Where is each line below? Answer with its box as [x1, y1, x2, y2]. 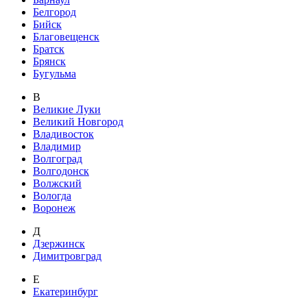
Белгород [33, 6, 76, 19]
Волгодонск [33, 165, 89, 177]
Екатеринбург [33, 286, 98, 298]
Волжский [33, 177, 82, 190]
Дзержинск [33, 238, 85, 250]
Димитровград [33, 250, 101, 262]
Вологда [33, 190, 71, 202]
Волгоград [33, 153, 82, 165]
